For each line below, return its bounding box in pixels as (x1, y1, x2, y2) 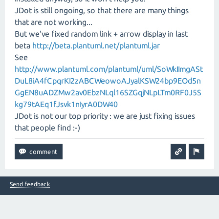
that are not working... (15, 18, 92, 27)
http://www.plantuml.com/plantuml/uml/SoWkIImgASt (15, 65, 203, 74)
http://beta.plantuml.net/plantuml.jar (32, 41, 160, 50)
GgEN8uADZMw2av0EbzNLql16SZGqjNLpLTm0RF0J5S (15, 88, 201, 97)
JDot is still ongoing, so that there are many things (15, 6, 189, 15)
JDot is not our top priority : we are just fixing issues (15, 111, 195, 121)
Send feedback (10, 181, 50, 188)
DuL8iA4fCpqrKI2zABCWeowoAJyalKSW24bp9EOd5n (15, 76, 201, 86)
